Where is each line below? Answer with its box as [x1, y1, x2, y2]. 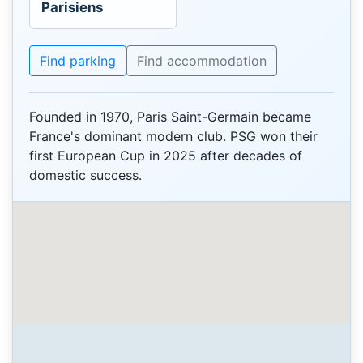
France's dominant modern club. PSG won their [29, 128, 318, 145]
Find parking [40, 52, 116, 69]
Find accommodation [137, 52, 267, 69]
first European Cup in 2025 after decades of [29, 147, 302, 164]
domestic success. [29, 167, 142, 184]
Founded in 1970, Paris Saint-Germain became [29, 109, 311, 126]
